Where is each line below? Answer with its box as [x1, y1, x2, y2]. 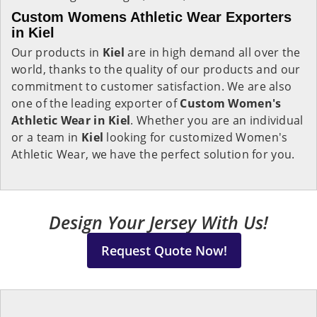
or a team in [11, 129, 81, 145]
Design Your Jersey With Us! [49, 210, 268, 234]
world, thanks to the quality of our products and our [11, 62, 301, 77]
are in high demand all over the [127, 45, 301, 60]
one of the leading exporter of [11, 96, 180, 111]
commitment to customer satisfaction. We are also [11, 79, 292, 94]
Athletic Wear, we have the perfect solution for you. [11, 146, 295, 162]
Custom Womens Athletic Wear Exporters [11, 9, 292, 25]
